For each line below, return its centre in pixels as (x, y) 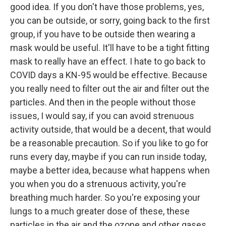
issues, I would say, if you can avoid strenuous (102, 116)
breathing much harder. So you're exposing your (105, 197)
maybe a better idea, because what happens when (110, 170)
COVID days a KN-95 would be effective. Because (109, 75)
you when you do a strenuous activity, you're (98, 184)
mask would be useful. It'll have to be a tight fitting (110, 48)
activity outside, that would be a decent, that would (110, 129)
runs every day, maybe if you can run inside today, (108, 157)
